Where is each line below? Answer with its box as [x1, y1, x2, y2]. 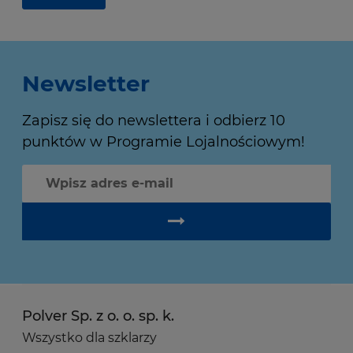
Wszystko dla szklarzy [22, 330, 157, 346]
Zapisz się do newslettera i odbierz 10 [22, 112, 285, 130]
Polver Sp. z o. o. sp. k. [22, 307, 174, 325]
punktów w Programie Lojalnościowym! [22, 133, 305, 151]
